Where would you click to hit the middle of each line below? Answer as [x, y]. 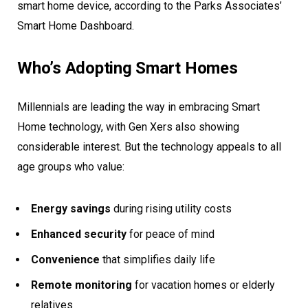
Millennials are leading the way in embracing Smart [139, 107]
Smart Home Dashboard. [76, 26]
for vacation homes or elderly [203, 285]
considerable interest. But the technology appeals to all [149, 146]
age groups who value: [71, 166]
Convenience [65, 259]
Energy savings [71, 208]
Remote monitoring [81, 285]
